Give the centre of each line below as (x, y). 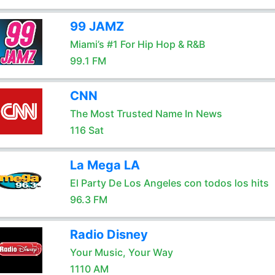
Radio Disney (109, 234)
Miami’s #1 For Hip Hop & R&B (137, 44)
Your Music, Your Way (121, 252)
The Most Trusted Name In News (146, 114)
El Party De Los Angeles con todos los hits (169, 183)
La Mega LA (105, 165)
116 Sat (87, 130)
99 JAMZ (97, 26)
